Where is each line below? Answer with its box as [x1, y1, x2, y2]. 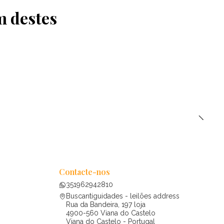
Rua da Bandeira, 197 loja [66, 200, 145, 209]
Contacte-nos [59, 166, 110, 177]
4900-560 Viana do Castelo [66, 209, 155, 217]
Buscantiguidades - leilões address [66, 192, 179, 200]
